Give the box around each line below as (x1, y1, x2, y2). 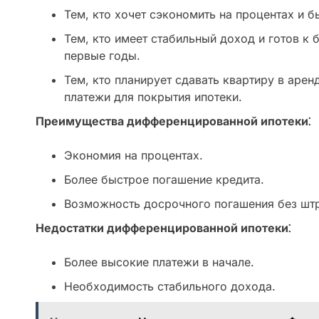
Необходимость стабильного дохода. (64, 279, 276, 294)
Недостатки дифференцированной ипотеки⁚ (36, 221, 291, 236)
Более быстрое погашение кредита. (64, 172, 264, 187)
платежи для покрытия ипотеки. (64, 90, 242, 105)
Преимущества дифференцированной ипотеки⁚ (36, 114, 310, 129)
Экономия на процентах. (64, 148, 203, 163)
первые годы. (64, 48, 140, 63)
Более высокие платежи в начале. (64, 255, 254, 270)
